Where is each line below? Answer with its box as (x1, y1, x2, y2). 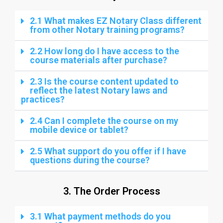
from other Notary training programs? (30, 24, 185, 35)
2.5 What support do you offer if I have (30, 146, 186, 157)
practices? (21, 94, 65, 105)
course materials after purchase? (30, 55, 167, 66)
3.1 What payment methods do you (30, 211, 171, 222)
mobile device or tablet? (30, 124, 128, 135)
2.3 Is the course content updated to (30, 76, 179, 87)
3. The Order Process (63, 185, 160, 198)
